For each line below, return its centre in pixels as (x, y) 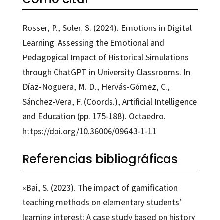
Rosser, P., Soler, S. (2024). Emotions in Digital (107, 27)
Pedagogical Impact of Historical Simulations (105, 57)
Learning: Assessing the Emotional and (93, 42)
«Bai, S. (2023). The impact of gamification (100, 187)
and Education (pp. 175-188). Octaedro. (94, 116)
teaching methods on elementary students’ (102, 202)
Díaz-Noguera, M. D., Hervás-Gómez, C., (96, 86)
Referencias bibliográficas (100, 159)
